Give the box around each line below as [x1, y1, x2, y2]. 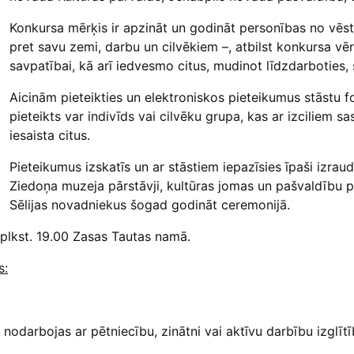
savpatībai [9, 57, 72, 73]
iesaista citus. [9, 126, 90, 143]
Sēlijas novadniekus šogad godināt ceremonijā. [9, 196, 290, 213]
